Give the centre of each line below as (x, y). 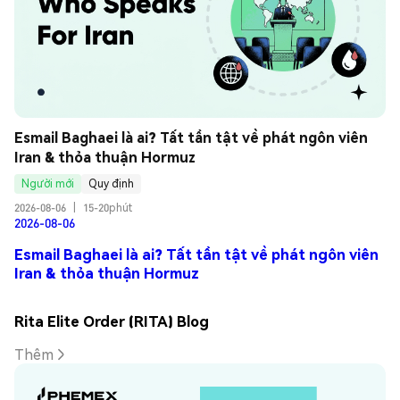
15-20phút (108, 207)
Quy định (111, 184)
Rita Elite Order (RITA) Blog (112, 321)
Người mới (48, 184)
